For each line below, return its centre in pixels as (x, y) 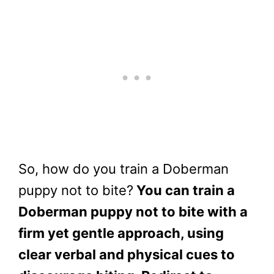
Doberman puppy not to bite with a (133, 212)
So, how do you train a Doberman (124, 169)
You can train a (184, 191)
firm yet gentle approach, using (121, 233)
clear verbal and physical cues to (127, 255)
